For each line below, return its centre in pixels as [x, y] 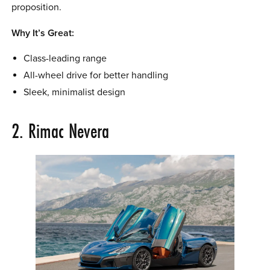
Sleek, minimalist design [74, 92]
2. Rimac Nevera [61, 130]
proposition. [37, 8]
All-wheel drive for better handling [96, 75]
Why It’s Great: [43, 33]
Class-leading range [65, 58]
